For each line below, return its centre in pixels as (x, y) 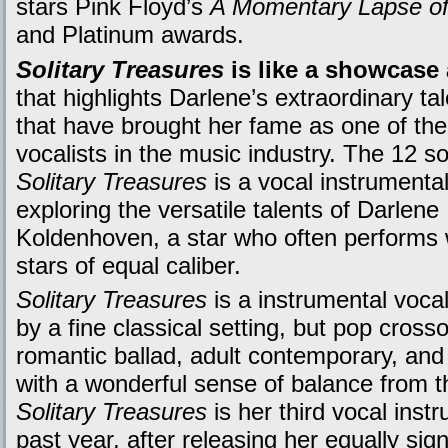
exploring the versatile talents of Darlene (227, 209)
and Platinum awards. (130, 35)
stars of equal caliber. (128, 265)
